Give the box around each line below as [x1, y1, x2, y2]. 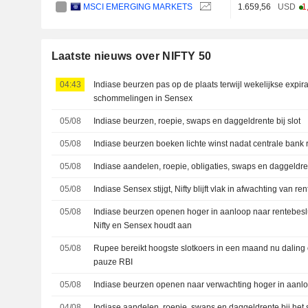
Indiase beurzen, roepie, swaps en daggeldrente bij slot [93, 115, 301, 126]
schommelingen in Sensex [93, 93, 193, 103]
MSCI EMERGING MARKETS [83, 1, 193, 12]
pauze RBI [93, 256, 133, 267]
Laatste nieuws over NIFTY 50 [51, 49, 212, 62]
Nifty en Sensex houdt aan [93, 220, 192, 230]
